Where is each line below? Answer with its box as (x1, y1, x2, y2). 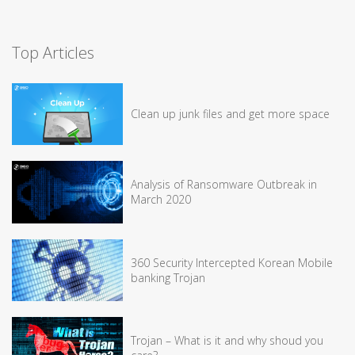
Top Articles (12, 41, 94, 63)
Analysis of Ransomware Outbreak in (131, 177, 317, 193)
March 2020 (131, 192, 191, 208)
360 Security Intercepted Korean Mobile (131, 254, 333, 270)
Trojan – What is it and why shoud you (131, 333, 323, 349)
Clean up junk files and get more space (131, 106, 330, 122)
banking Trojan (131, 269, 205, 285)
